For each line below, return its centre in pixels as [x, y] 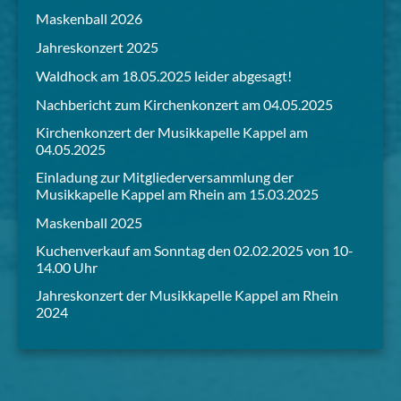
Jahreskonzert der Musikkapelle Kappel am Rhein [187, 295]
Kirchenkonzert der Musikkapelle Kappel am [172, 132]
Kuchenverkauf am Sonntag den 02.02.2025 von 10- [195, 251]
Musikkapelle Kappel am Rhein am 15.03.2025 [177, 194]
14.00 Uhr [67, 268]
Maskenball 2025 [89, 223]
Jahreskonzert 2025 [97, 47]
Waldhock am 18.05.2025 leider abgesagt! [164, 76]
